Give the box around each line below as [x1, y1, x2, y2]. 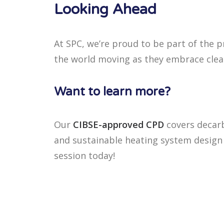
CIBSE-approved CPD [73, 118, 164, 130]
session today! [54, 149, 115, 161]
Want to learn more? [54, 84, 170, 99]
